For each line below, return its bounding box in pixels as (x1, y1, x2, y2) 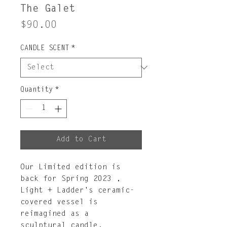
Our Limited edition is (20, 163, 121, 171)
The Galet (20, 4, 75, 14)
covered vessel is (20, 198, 98, 206)
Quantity (20, 86, 53, 94)
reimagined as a (20, 210, 93, 218)
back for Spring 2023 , (20, 175, 121, 183)
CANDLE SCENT (20, 45, 69, 52)
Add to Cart (56, 135, 106, 143)
